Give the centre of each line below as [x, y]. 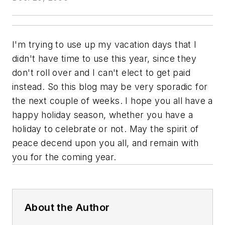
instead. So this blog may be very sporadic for [110, 86]
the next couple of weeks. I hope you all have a [113, 100]
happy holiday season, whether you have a [102, 115]
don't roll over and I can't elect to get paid [101, 72]
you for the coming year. [64, 157]
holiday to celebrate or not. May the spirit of [105, 129]
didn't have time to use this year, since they [104, 58]
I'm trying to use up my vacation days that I [104, 44]
